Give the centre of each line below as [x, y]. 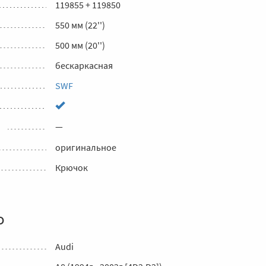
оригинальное [86, 148]
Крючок [72, 168]
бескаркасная [84, 65]
